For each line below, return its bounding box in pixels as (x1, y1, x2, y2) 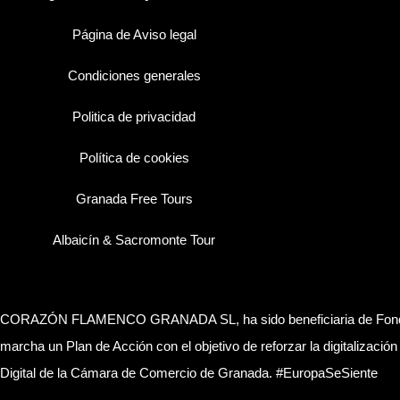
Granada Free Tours (75, 191, 193, 206)
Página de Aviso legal (71, 27, 196, 42)
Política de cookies (79, 150, 189, 165)
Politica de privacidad (72, 109, 196, 124)
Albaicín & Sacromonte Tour (53, 232, 215, 247)
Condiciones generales (67, 68, 201, 83)
